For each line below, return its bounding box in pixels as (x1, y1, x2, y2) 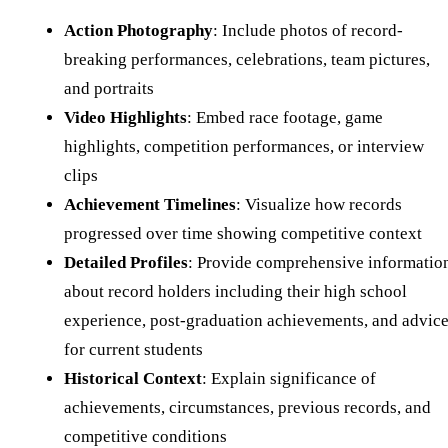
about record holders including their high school (64, 281, 407, 301)
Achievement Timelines (64, 194, 236, 214)
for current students (64, 339, 203, 359)
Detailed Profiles (64, 252, 188, 272)
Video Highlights (64, 107, 187, 127)
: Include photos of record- (213, 20, 403, 40)
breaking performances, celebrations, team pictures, (64, 49, 430, 69)
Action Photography (64, 20, 213, 40)
